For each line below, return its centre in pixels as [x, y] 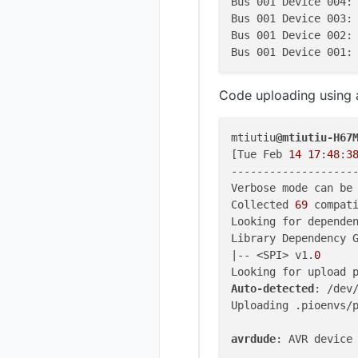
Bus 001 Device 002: [292, 36]
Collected [263, 205]
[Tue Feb [260, 155]
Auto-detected [272, 289]
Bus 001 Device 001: [292, 52]
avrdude [253, 339]
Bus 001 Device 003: [292, 19]
